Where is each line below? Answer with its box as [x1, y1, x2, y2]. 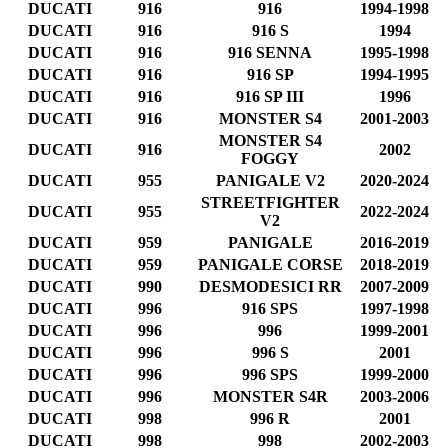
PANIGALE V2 [215, 171, 325, 189]
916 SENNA [228, 43, 312, 61]
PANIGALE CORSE [197, 255, 343, 273]
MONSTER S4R [212, 387, 328, 405]
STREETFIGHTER [200, 193, 340, 211]
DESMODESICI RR [198, 277, 342, 295]
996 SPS [242, 365, 298, 383]
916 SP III [236, 87, 304, 105]
